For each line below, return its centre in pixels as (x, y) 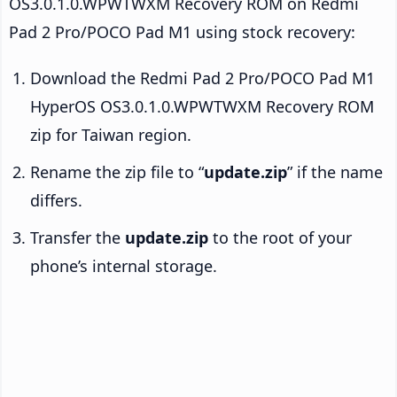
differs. (56, 200)
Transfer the (78, 237)
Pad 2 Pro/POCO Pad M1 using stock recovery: (182, 31)
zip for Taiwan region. (111, 134)
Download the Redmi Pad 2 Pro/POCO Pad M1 (202, 78)
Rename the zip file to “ (117, 171)
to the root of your (280, 237)
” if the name (335, 171)
